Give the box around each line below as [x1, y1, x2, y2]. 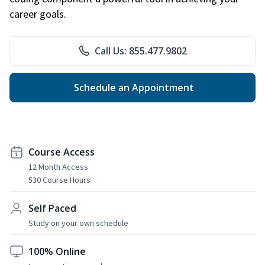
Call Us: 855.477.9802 [95, 44, 187, 57]
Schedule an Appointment [71, 80, 194, 94]
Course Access [28, 145, 95, 159]
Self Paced [28, 201, 76, 215]
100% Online [28, 244, 86, 258]
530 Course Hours [28, 174, 91, 185]
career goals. [9, 7, 66, 21]
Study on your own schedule [28, 217, 128, 228]
